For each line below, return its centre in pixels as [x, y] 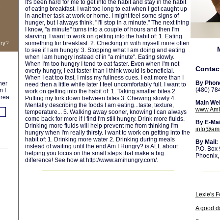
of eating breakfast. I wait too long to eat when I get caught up [106, 9]
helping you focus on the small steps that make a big [94, 153]
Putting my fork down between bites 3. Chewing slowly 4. [100, 98]
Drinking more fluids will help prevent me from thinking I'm [101, 126]
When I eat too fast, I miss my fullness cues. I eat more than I [104, 78]
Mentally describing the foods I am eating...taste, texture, [99, 105]
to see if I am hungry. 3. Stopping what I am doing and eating [105, 50]
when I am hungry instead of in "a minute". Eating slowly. [99, 57]
